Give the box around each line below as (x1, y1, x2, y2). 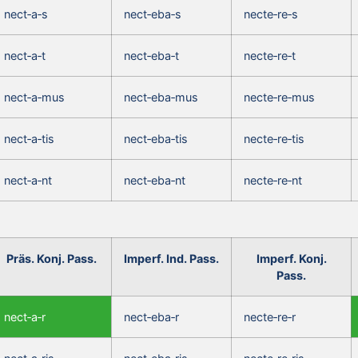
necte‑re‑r (244, 309, 296, 324)
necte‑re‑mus (244, 89, 315, 104)
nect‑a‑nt (4, 173, 52, 187)
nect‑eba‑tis (124, 131, 188, 145)
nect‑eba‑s (124, 6, 181, 21)
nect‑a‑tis (4, 131, 54, 145)
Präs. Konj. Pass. (6, 251, 97, 265)
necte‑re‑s (244, 6, 298, 21)
